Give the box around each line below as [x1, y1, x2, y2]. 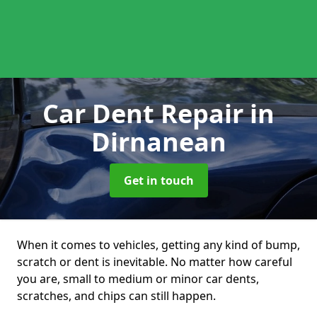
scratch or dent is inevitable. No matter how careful [17, 254, 292, 270]
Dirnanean [91, 125, 226, 159]
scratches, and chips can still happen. [17, 288, 216, 304]
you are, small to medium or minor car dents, [17, 271, 259, 287]
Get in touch [123, 173, 194, 188]
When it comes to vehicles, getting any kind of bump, [17, 237, 300, 253]
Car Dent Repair [42, 96, 250, 131]
